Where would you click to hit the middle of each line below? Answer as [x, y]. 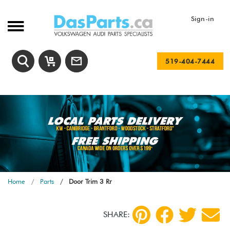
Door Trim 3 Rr [89, 181]
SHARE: [117, 215]
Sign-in [202, 18]
